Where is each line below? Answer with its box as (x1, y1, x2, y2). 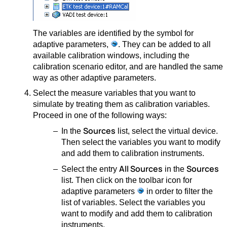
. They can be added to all (118, 40, 211, 49)
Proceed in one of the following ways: (32, 111, 167, 120)
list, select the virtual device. (116, 127, 218, 136)
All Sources (119, 163, 163, 175)
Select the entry (61, 165, 120, 174)
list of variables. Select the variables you (61, 198, 206, 207)
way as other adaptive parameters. (32, 73, 156, 83)
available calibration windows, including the (32, 51, 190, 60)
